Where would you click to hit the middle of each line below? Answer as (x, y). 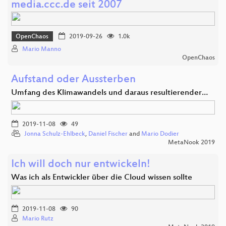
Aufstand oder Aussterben (73, 80)
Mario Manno (42, 49)
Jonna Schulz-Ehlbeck (55, 134)
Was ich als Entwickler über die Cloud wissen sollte (102, 178)
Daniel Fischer (108, 134)
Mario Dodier (160, 134)
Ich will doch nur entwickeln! (81, 164)
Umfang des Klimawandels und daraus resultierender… (109, 93)
